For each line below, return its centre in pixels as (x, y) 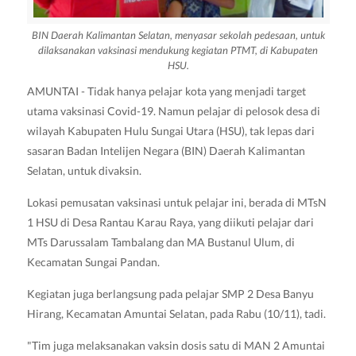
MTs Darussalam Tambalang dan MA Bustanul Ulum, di (161, 242)
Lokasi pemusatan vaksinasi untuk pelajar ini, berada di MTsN (176, 202)
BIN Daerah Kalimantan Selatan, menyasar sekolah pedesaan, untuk (178, 35)
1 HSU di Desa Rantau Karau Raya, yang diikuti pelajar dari (170, 222)
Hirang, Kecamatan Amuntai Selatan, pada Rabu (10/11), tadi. (176, 313)
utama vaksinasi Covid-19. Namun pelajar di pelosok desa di (173, 110)
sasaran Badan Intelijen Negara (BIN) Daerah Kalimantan (166, 150)
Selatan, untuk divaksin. (84, 170)
